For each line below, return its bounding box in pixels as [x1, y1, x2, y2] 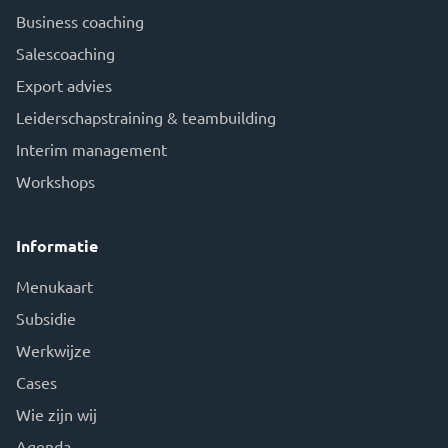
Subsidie [16, 308, 76, 328]
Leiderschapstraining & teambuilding [16, 107, 276, 127]
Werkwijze [16, 340, 91, 360]
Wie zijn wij [16, 404, 97, 424]
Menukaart [16, 276, 93, 296]
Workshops [16, 171, 95, 191]
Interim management [16, 139, 167, 159]
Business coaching [16, 11, 144, 31]
